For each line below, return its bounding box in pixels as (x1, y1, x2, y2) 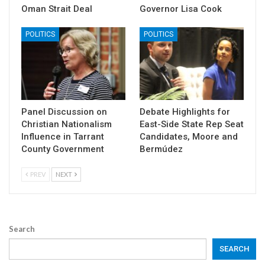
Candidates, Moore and (140, 131, 238, 142)
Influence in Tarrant (21, 131, 104, 142)
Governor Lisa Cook (140, 3, 222, 14)
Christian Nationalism (21, 118, 112, 130)
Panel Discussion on (21, 106, 107, 117)
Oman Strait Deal (21, 3, 92, 14)
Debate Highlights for (140, 106, 230, 117)
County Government (21, 143, 104, 154)
